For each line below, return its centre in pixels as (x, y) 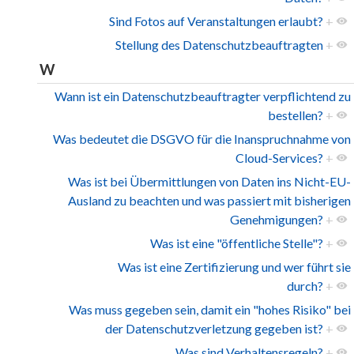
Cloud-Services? (279, 158)
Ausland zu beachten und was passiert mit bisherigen (209, 201)
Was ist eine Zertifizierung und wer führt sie (234, 267)
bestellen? (296, 115)
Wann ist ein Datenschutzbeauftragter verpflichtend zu (203, 96)
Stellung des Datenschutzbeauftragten (219, 45)
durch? (305, 286)
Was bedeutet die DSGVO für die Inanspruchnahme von (202, 139)
